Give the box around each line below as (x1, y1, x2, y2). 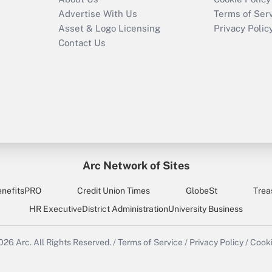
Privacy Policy (189, 237, 243, 248)
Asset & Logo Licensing (58, 23, 160, 34)
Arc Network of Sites (83, 159, 189, 172)
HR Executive (29, 204, 82, 214)
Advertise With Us (58, 8, 137, 19)
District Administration (82, 204, 168, 214)
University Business (168, 204, 243, 214)
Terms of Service (117, 237, 183, 248)
